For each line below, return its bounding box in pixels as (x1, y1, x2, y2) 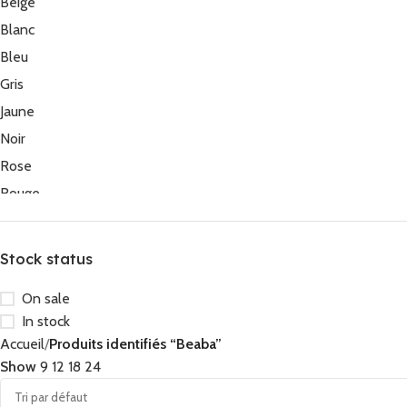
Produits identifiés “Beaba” (49, 335, 222, 352)
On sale (22, 290, 70, 307)
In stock (22, 313, 70, 330)
